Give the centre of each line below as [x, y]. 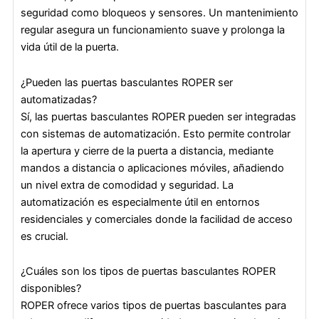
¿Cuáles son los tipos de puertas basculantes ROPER [148, 272]
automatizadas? [59, 99]
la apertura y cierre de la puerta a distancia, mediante [147, 151]
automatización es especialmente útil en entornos [140, 202]
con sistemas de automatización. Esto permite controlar [156, 134]
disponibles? [51, 289]
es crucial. [45, 236]
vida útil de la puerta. [70, 47]
